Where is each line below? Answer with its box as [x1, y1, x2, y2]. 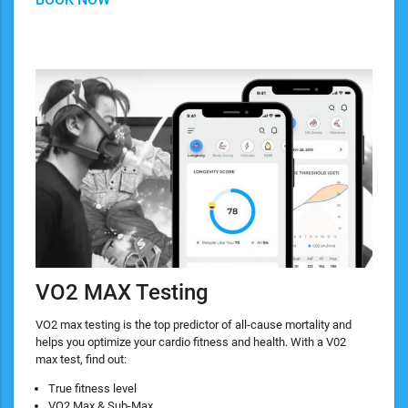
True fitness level [48, 381, 137, 395]
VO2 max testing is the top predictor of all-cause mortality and [36, 317, 352, 331]
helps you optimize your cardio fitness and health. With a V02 [36, 334, 346, 349]
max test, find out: [36, 352, 127, 366]
